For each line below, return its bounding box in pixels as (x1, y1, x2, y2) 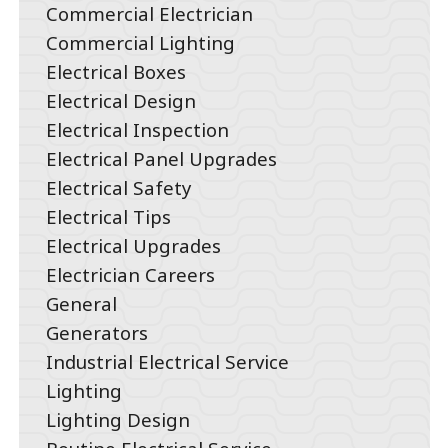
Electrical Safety (46, 175, 192, 201)
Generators (46, 320, 149, 346)
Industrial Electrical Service (46, 349, 290, 375)
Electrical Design (46, 88, 197, 114)
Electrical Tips (46, 204, 172, 230)
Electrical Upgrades (46, 233, 222, 259)
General (46, 291, 118, 317)
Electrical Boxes (46, 59, 187, 85)
